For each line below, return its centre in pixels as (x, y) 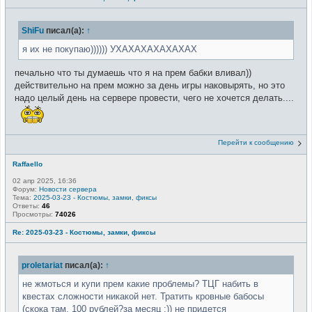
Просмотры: (34, 214)
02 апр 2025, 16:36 (45, 181)
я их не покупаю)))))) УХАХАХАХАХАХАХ (110, 49)
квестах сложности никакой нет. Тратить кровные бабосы (143, 297)
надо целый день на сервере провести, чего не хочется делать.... (154, 97)
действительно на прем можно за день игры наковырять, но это (150, 85)
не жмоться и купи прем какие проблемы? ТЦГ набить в (140, 284)
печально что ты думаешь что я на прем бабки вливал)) (133, 72)
